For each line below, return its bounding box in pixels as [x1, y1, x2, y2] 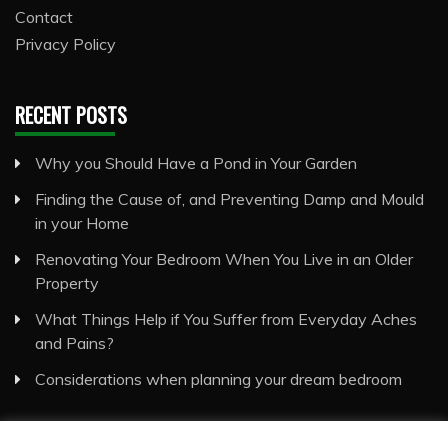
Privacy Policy [15, 34, 116, 55]
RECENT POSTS [15, 100, 127, 131]
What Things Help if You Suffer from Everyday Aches [35, 309, 417, 330]
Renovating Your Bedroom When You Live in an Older [35, 249, 413, 270]
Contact [15, 7, 73, 28]
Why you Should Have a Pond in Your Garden [35, 153, 357, 174]
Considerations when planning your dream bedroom [35, 369, 402, 390]
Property [35, 273, 99, 294]
